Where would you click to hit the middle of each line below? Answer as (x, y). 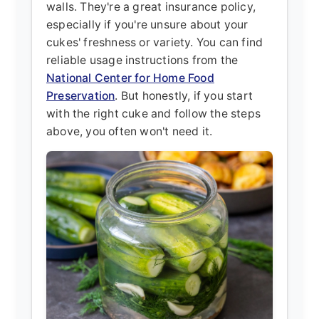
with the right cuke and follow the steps (153, 113)
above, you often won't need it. (130, 131)
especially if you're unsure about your (147, 24)
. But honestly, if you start (184, 95)
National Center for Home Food (130, 78)
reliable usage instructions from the (142, 60)
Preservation (81, 95)
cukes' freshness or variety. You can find (155, 42)
